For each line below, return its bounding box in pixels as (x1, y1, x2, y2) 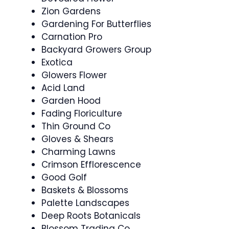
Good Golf (41, 171, 87, 184)
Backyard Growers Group (41, 43, 151, 56)
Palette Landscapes (41, 197, 129, 209)
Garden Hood (41, 95, 101, 107)
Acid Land (41, 82, 85, 94)
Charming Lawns (41, 146, 116, 158)
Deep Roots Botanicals (41, 210, 141, 222)
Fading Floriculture (41, 107, 122, 120)
